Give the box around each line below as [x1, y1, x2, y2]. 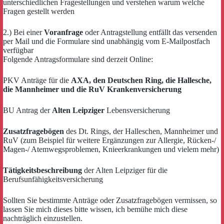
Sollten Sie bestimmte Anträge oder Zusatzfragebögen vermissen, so [3, 196, 217, 204]
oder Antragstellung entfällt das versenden [83, 28, 217, 36]
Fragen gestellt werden [3, 7, 74, 15]
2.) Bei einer [3, 28, 44, 36]
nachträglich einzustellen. [3, 214, 82, 222]
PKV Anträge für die [3, 76, 71, 84]
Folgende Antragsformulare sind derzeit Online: [3, 55, 153, 63]
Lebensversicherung [104, 106, 170, 114]
